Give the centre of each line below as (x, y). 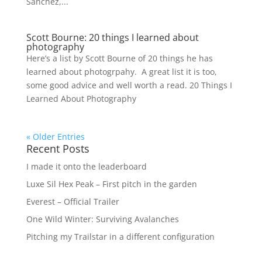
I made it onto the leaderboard (86, 166)
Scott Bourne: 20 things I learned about (112, 37)
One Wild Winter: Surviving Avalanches (102, 219)
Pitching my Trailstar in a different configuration (120, 237)
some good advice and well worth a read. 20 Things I (129, 85)
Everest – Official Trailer (73, 201)
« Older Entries (55, 137)
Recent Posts (58, 149)
